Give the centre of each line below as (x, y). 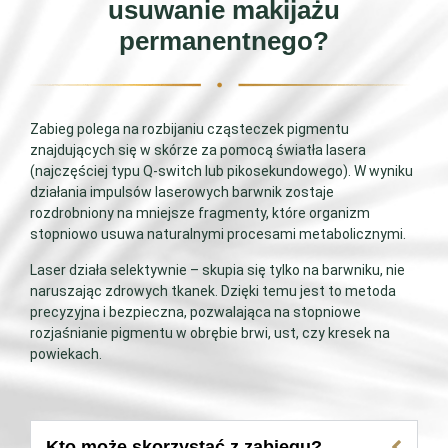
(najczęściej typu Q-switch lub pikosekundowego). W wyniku (221, 171)
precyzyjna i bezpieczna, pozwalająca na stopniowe (195, 311)
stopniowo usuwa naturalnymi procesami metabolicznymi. (218, 234)
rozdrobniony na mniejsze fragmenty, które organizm (200, 213)
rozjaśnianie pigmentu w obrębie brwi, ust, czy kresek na (210, 332)
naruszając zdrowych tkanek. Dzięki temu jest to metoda (213, 290)
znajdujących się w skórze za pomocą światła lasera (198, 150)
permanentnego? (224, 41)
